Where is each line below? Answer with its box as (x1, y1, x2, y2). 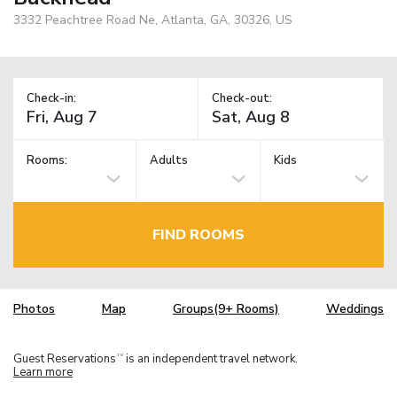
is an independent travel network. (123, 350, 298, 367)
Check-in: (27, 90, 76, 106)
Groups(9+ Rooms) (173, 300, 279, 318)
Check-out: (212, 90, 272, 106)
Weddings (326, 300, 384, 318)
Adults (150, 152, 189, 169)
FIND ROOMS (152, 224, 245, 245)
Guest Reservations (13, 350, 116, 367)
